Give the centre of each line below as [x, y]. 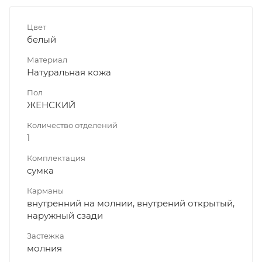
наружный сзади [65, 215]
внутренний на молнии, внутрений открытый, [131, 203]
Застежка [46, 235]
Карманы [45, 190]
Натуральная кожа [69, 72]
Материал [47, 59]
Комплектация [56, 158]
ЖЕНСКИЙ [51, 105]
